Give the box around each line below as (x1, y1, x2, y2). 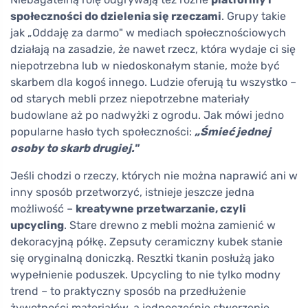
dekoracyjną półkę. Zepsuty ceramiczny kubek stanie (10, 235, 283, 248)
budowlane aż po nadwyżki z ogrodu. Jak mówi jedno (10, 109, 284, 122)
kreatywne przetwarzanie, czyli (76, 202, 246, 215)
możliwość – (10, 202, 76, 215)
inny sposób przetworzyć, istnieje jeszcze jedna (10, 186, 254, 199)
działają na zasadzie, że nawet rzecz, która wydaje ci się (10, 43, 296, 56)
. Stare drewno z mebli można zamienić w (64, 219, 276, 232)
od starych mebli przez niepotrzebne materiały (10, 92, 250, 105)
